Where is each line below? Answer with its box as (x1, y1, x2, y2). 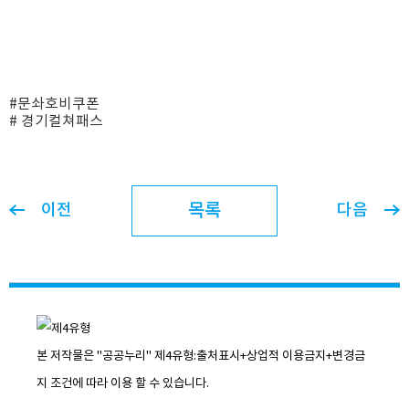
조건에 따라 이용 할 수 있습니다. (47, 376, 209, 391)
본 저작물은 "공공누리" (37, 349, 154, 363)
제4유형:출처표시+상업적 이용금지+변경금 (154, 349, 365, 363)
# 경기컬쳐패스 (9, 113, 103, 130)
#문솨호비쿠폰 (9, 96, 100, 112)
